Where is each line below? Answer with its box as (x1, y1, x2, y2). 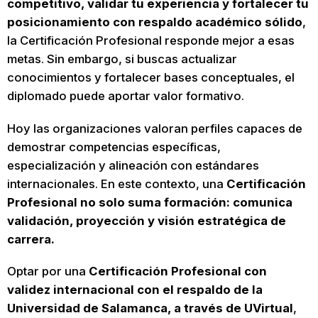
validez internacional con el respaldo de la (6, 283, 263, 297)
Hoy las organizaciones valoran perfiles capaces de (6, 121, 302, 136)
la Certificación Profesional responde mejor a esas (6, 33, 295, 48)
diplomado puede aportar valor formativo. (6, 89, 244, 104)
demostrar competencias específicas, (6, 139, 221, 154)
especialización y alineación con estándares (6, 158, 259, 172)
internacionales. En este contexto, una (6, 176, 226, 191)
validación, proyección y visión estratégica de (6, 213, 286, 228)
